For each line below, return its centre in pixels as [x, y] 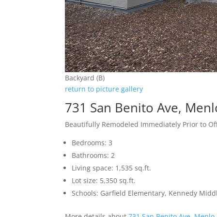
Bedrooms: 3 [92, 143]
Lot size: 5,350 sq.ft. [104, 181]
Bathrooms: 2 [93, 155]
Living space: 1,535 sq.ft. [112, 168]
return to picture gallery [104, 89]
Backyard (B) [85, 78]
